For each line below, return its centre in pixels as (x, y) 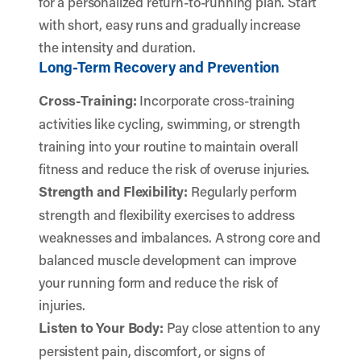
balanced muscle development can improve (168, 259)
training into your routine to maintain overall (168, 146)
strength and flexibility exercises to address (167, 214)
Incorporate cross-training (216, 100)
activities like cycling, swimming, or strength (170, 123)
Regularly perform (243, 191)
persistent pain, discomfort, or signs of (152, 351)
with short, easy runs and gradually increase (170, 24)
